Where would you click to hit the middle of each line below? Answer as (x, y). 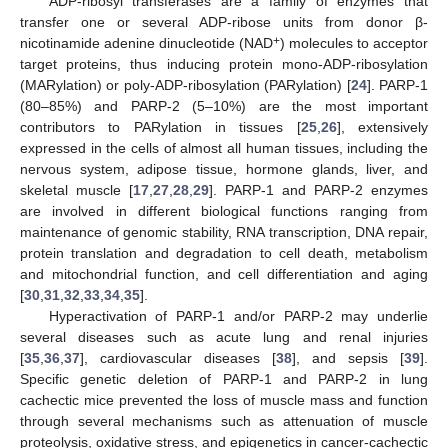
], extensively (382, 127)
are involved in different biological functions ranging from (224, 211)
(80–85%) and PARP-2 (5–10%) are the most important (224, 106)
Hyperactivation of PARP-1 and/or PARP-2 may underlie (238, 316)
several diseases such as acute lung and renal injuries (224, 337)
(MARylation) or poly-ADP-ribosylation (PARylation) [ (185, 85)
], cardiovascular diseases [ (178, 358)
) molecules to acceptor (354, 43)
